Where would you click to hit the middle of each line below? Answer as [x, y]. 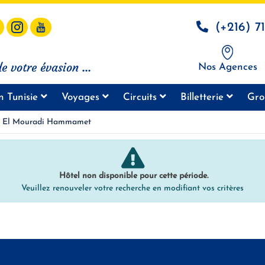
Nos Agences [228, 67]
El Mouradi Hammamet [47, 122]
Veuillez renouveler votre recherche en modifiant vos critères [132, 188]
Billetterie [203, 97]
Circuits [141, 97]
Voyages [82, 97]
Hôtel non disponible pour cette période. [132, 176]
